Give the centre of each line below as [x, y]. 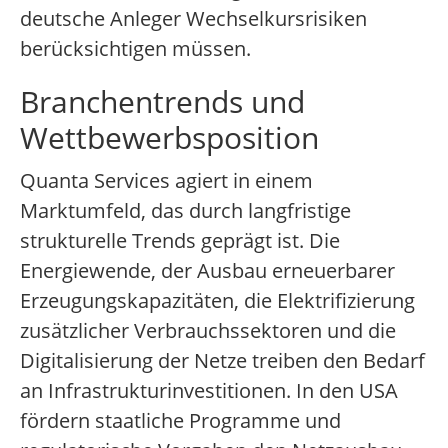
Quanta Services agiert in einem [166, 181]
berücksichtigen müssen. [135, 49]
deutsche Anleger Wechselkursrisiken [193, 19]
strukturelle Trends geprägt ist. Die [180, 241]
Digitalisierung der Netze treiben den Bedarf [222, 361]
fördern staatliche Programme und [180, 421]
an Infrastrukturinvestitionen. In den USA [209, 391]
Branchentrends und [162, 102]
